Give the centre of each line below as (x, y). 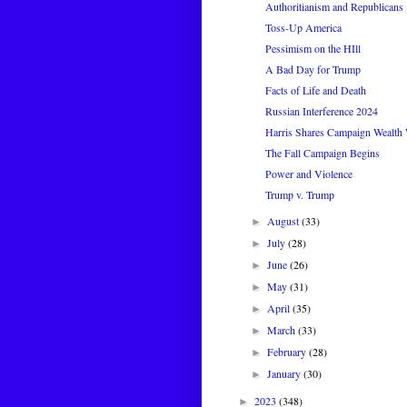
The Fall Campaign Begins (322, 153)
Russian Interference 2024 (321, 111)
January (286, 374)
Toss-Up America (303, 28)
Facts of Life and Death (315, 90)
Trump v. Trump (299, 195)
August (285, 221)
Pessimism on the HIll (313, 49)
